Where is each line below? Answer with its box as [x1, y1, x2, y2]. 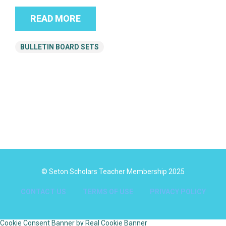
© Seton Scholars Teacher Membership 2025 [41, 167, 185, 176]
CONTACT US [20, 188, 66, 196]
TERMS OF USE [82, 188, 133, 196]
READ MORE [30, 13, 81, 24]
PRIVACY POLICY [149, 188, 206, 196]
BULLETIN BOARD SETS [20, 43, 99, 51]
